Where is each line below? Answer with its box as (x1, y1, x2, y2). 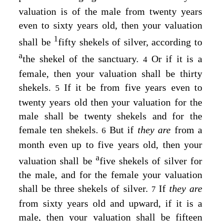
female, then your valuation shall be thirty (19, 68, 202, 79)
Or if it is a (151, 53, 203, 64)
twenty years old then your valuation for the (19, 96, 202, 108)
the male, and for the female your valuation (19, 169, 202, 181)
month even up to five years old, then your (19, 139, 202, 150)
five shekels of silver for (99, 155, 203, 167)
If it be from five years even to (64, 81, 203, 93)
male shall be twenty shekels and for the (19, 110, 202, 121)
